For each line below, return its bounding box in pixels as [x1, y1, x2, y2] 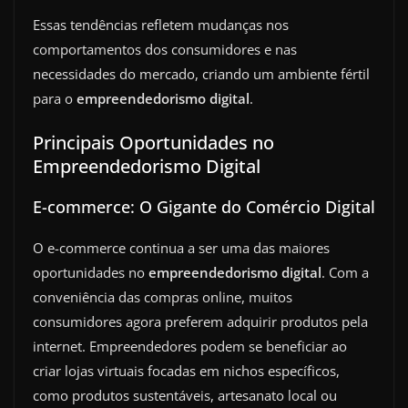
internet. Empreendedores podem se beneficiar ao [33, 337, 347, 356]
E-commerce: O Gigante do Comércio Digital [33, 196, 375, 219]
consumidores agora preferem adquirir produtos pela [33, 312, 368, 331]
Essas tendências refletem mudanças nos [33, 15, 289, 34]
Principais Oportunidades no [33, 130, 274, 156]
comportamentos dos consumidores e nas [33, 39, 297, 58]
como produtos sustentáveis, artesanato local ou [33, 386, 337, 405]
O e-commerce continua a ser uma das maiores [33, 239, 330, 258]
